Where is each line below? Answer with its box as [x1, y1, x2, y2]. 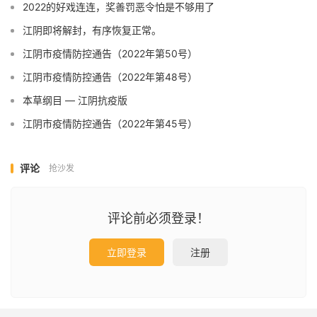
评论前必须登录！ [108, 211, 209, 226]
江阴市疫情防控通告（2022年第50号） [23, 47, 197, 59]
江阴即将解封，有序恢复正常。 [23, 24, 161, 36]
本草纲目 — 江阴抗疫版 [23, 94, 127, 106]
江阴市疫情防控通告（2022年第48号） [23, 71, 197, 83]
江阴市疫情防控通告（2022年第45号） [23, 117, 197, 129]
